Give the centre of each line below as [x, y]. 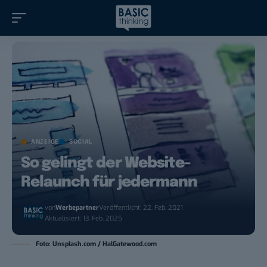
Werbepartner [77, 208]
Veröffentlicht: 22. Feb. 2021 [141, 208]
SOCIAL [81, 142]
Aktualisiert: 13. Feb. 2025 [84, 219]
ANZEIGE [45, 142]
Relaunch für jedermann [109, 183]
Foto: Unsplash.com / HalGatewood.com [96, 244]
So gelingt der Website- [105, 164]
